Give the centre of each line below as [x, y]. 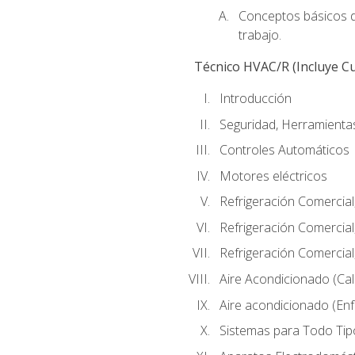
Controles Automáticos [284, 150]
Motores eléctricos [273, 176]
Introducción [255, 99]
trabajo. [260, 34]
